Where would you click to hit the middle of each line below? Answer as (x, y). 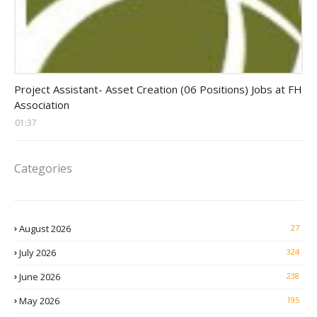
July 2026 (38, 253)
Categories (43, 169)
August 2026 (45, 229)
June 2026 (40, 277)
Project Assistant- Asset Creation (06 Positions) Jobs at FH (158, 90)
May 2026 (39, 301)
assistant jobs (51, 80)
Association (42, 105)
